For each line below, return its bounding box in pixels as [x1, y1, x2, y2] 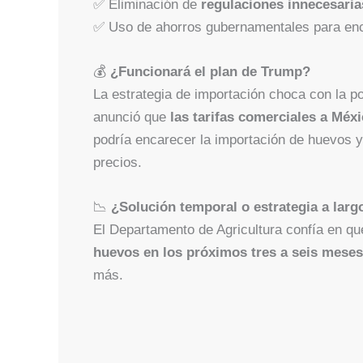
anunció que [92, 109, 170, 126]
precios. [92, 155, 142, 171]
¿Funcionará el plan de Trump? [109, 64, 310, 80]
